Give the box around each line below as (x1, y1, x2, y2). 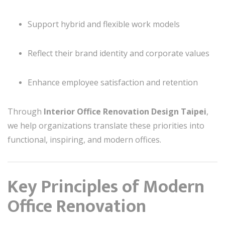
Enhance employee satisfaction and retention (28, 77, 198, 88)
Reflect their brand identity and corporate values (28, 48, 209, 59)
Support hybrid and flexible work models (28, 19, 180, 30)
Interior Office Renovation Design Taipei (44, 106, 206, 117)
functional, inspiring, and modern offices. (8, 134, 161, 145)
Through (8, 106, 44, 117)
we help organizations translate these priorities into (8, 120, 204, 131)
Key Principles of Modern (8, 172, 204, 202)
